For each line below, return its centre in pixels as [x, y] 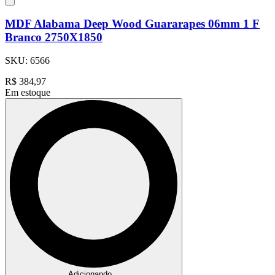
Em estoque [28, 93]
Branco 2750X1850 [54, 37]
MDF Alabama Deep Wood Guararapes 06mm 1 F [132, 23]
